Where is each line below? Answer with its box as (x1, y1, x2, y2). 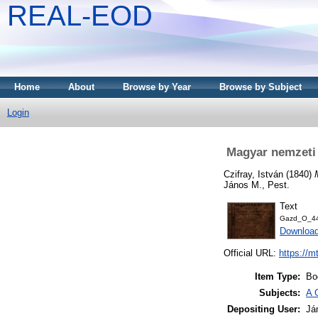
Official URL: (224, 248, 279, 259)
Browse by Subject (219, 82, 302, 92)
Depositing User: (227, 304, 300, 315)
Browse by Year (123, 82, 191, 92)
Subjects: (259, 287, 300, 299)
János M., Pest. (224, 179, 290, 190)
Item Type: (255, 271, 300, 283)
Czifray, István (224, 168, 283, 180)
